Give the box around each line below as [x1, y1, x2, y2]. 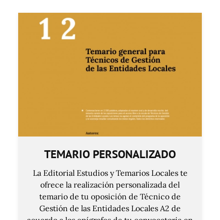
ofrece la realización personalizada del [40, 179, 180, 190]
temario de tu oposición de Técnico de [39, 191, 181, 201]
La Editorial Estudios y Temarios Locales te [32, 167, 188, 178]
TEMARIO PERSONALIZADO [44, 146, 176, 161]
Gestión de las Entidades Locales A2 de [39, 203, 181, 213]
